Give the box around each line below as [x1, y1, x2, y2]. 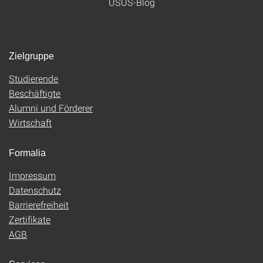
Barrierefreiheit [9, 198, 69, 211]
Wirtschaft [9, 116, 52, 129]
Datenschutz [9, 183, 61, 196]
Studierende [9, 72, 58, 85]
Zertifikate [9, 213, 50, 225]
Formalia [9, 147, 46, 158]
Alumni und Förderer [9, 101, 93, 114]
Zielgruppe [9, 50, 54, 61]
